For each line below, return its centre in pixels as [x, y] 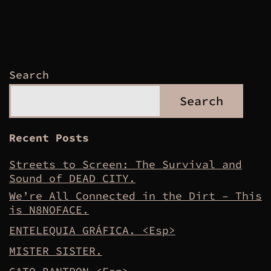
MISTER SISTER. [56, 251]
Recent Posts [49, 138]
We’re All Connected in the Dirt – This [135, 196]
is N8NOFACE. [49, 210]
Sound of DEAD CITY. [72, 178]
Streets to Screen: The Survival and [126, 165]
